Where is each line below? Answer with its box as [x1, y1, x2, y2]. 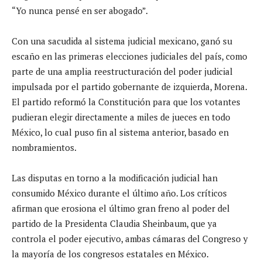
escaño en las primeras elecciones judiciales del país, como [12, 50, 247, 62]
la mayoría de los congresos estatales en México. [12, 247, 209, 260]
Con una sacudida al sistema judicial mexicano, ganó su [12, 35, 232, 47]
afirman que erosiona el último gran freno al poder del [12, 202, 230, 214]
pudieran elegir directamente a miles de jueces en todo [12, 111, 230, 123]
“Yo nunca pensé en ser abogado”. [12, 4, 148, 16]
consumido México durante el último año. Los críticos [12, 187, 227, 199]
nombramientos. [12, 141, 77, 153]
